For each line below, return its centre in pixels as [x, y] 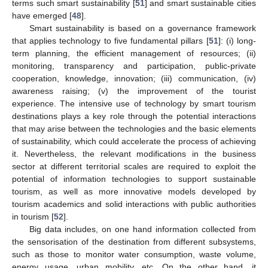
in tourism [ [33, 217]
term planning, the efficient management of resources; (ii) [134, 54]
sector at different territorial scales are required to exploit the [134, 167]
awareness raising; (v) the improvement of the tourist [134, 91]
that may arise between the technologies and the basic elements [134, 129]
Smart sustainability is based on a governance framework [142, 28]
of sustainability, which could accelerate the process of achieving [134, 141]
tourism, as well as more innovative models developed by [134, 192]
